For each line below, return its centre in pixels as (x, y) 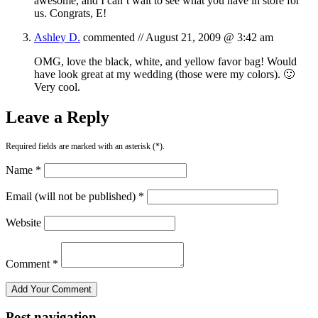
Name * (23, 170)
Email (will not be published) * (75, 196)
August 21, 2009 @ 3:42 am (209, 37)
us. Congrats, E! (70, 13)
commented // (113, 37)
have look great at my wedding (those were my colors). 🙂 (164, 74)
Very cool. (57, 87)
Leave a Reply (57, 117)
